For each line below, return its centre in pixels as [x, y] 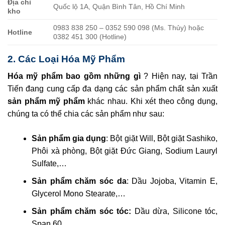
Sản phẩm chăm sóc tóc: [81, 211]
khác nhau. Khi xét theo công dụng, [151, 101]
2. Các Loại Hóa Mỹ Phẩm [66, 59]
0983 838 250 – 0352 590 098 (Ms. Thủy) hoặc [129, 27]
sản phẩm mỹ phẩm [46, 101]
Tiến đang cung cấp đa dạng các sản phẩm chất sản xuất [113, 89]
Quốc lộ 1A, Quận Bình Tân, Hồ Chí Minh [119, 6]
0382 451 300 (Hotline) [90, 36]
